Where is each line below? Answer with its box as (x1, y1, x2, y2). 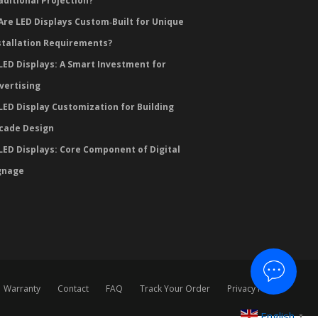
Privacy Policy (227, 283, 281, 295)
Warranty (4, 283, 40, 295)
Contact (57, 283, 89, 295)
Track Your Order (140, 283, 210, 295)
